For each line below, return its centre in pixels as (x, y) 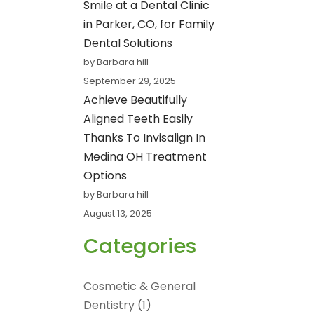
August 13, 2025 (118, 214)
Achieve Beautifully (136, 100)
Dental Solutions (128, 43)
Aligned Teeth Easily (138, 119)
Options (105, 176)
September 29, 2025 (130, 81)
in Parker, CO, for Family (149, 25)
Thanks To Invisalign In (145, 138)
